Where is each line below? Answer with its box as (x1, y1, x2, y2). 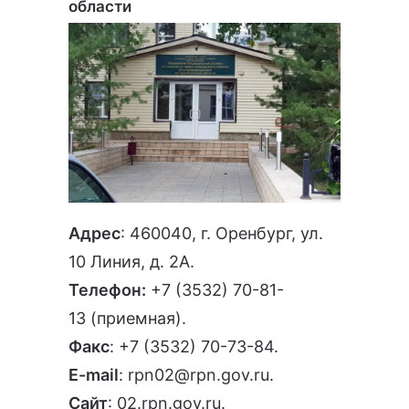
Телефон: (68, 280, 146, 300)
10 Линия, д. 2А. (68, 252, 194, 272)
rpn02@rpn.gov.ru (128, 365, 269, 385)
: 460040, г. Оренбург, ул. (121, 224, 323, 244)
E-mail (68, 365, 119, 385)
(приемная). (86, 309, 186, 329)
